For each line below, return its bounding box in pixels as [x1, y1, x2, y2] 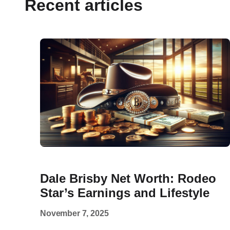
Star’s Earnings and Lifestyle [40, 186, 209, 200]
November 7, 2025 [40, 209, 109, 218]
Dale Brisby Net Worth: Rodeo [40, 171, 216, 186]
